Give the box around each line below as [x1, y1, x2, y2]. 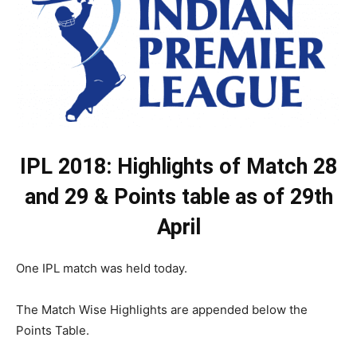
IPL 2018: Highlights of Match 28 [20, 153, 337, 179]
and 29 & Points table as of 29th [24, 183, 333, 210]
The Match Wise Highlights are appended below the [16, 301, 308, 317]
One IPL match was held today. [16, 260, 187, 276]
